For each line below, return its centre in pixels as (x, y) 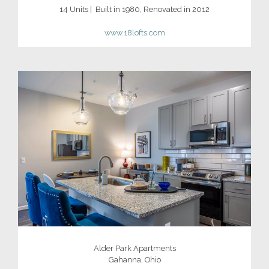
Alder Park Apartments (134, 248)
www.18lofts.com (134, 33)
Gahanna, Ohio (134, 259)
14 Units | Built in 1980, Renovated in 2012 (134, 9)
